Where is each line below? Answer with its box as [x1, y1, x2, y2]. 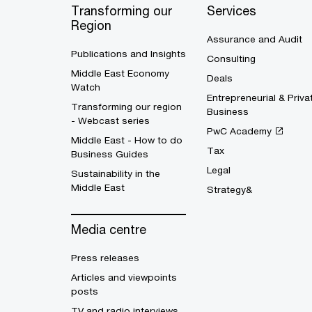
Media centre [71, 221, 146, 237]
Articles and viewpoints [71, 272, 177, 283]
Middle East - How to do [71, 134, 182, 146]
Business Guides [71, 148, 148, 160]
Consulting [207, 53, 256, 65]
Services [207, 3, 256, 19]
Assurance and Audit [207, 33, 302, 45]
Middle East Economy [71, 68, 169, 79]
